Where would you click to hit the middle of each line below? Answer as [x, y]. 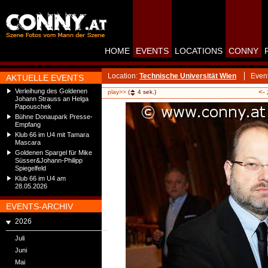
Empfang [28, 124]
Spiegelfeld [31, 168]
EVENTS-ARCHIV [39, 206]
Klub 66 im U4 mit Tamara [52, 135]
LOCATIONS [199, 51]
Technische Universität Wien [188, 76]
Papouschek [33, 106]
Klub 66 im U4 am [40, 178]
